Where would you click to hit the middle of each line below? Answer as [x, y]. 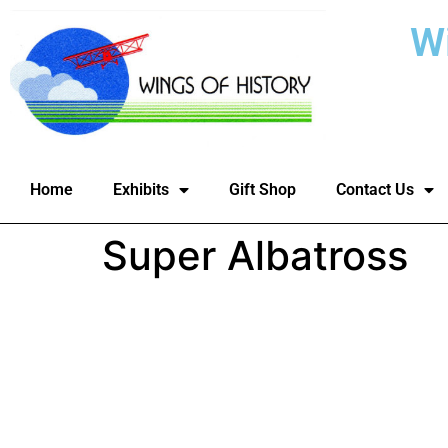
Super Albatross [255, 256]
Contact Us [375, 190]
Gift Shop [262, 190]
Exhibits [141, 190]
